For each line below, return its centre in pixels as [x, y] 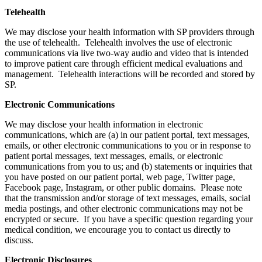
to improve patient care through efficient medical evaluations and [124, 64]
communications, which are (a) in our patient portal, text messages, [127, 135]
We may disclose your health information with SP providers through [130, 32]
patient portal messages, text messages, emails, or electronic [114, 156]
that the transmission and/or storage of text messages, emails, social [127, 198]
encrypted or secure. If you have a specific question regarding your [129, 219]
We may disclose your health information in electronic [104, 125]
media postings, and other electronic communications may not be [124, 209]
